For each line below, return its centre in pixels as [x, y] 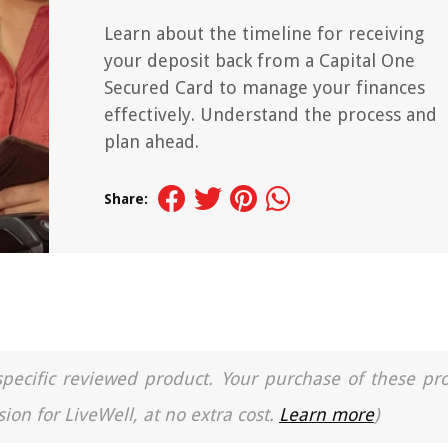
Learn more [326, 414]
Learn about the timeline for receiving [264, 33]
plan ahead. [151, 141]
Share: [126, 199]
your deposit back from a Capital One [259, 60]
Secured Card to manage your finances [264, 87]
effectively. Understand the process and [270, 114]
